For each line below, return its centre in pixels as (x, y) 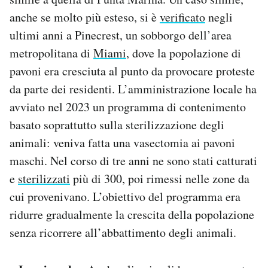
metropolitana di (51, 53)
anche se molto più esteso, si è (85, 17)
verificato (182, 17)
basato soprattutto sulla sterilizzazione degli (117, 124)
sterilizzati (44, 178)
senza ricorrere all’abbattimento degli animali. (123, 232)
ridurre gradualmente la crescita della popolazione (132, 214)
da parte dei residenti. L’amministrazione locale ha (133, 89)
